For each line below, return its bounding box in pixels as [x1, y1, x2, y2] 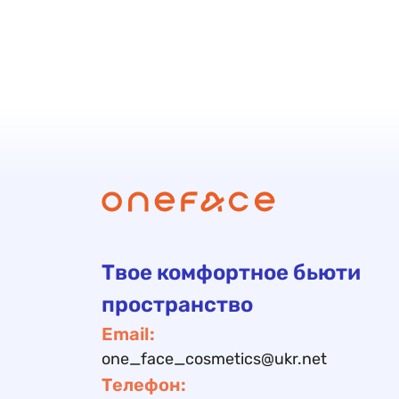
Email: [102, 323, 155, 346]
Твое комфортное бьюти [102, 260, 361, 286]
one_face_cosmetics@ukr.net [102, 349, 327, 370]
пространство [102, 292, 253, 318]
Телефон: [102, 374, 186, 396]
